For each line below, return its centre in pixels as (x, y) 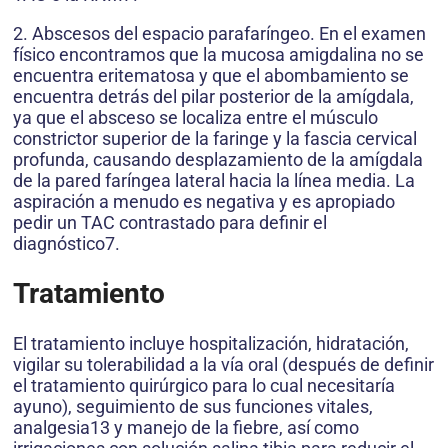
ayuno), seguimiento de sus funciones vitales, (193, 407)
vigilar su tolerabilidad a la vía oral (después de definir (223, 365)
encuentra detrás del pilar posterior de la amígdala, (213, 96)
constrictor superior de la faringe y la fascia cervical (215, 138)
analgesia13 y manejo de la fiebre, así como (186, 428)
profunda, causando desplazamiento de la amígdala (218, 159)
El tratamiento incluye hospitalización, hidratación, (211, 344)
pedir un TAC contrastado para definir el (170, 222)
